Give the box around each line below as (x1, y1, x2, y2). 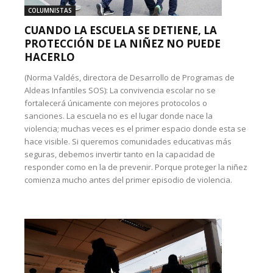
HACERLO (24, 50, 75, 64)
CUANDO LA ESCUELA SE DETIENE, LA (24, 23, 217, 37)
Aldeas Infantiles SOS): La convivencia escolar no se (24, 85, 216, 96)
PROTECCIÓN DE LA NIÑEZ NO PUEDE (24, 37, 221, 51)
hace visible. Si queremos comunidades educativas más (24, 136, 232, 147)
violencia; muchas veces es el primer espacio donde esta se (24, 123, 246, 134)
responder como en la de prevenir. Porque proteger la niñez (24, 161, 247, 172)
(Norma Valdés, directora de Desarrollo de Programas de (24, 72, 235, 83)
